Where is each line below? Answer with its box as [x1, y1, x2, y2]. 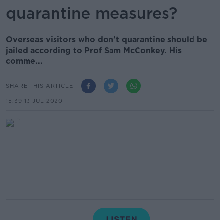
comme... [6, 56, 43, 66]
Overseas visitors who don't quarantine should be [6, 35, 207, 44]
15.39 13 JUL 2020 [6, 97, 63, 104]
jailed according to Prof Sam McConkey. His [6, 46, 182, 55]
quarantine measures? [6, 3, 177, 23]
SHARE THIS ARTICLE [6, 82, 73, 89]
